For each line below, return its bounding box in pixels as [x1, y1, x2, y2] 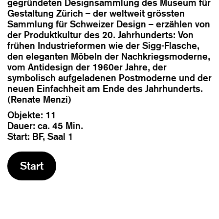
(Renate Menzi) [7, 94, 71, 105]
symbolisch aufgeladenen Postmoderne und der [7, 72, 212, 83]
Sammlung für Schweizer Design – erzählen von [7, 19, 210, 29]
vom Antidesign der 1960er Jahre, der [7, 62, 167, 72]
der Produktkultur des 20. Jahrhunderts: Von [7, 29, 194, 40]
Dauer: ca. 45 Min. [7, 120, 83, 131]
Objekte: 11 [7, 109, 56, 120]
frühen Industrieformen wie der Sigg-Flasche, [7, 40, 199, 51]
